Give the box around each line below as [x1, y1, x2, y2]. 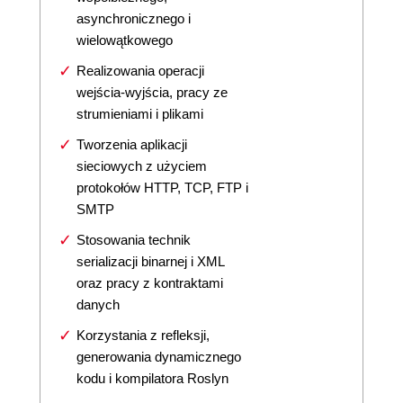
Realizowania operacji [76, 63, 204, 78]
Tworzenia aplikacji [76, 137, 187, 152]
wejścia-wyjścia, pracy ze [76, 85, 228, 100]
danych [76, 297, 120, 312]
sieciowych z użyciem [76, 158, 207, 174]
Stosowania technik [76, 232, 191, 247]
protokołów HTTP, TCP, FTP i [76, 180, 248, 195]
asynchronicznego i [76, 11, 191, 26]
